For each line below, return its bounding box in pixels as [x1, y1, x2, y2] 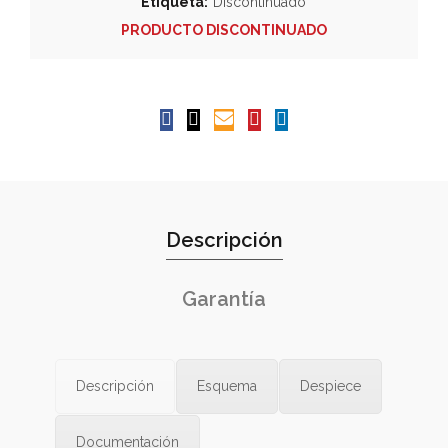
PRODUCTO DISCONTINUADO [121, 22, 327, 38]
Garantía [182, 287, 266, 311]
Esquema [197, 378, 257, 394]
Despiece [300, 378, 361, 394]
